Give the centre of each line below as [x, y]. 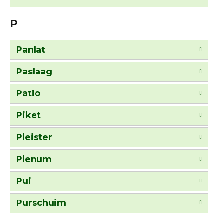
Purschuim [41, 203]
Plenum [34, 159]
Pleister [34, 137]
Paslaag [34, 71]
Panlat [31, 49]
